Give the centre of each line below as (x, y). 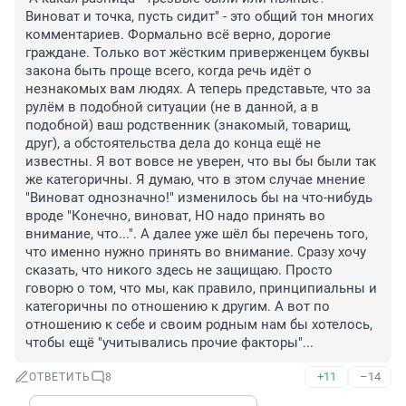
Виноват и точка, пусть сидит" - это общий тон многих (199, 17)
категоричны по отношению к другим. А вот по (178, 307)
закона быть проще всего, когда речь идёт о (169, 71)
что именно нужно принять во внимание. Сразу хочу (196, 252)
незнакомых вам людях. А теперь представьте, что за (198, 89)
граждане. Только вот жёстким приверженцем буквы (198, 53)
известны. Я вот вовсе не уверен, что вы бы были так (201, 162)
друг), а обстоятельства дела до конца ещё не (173, 144)
